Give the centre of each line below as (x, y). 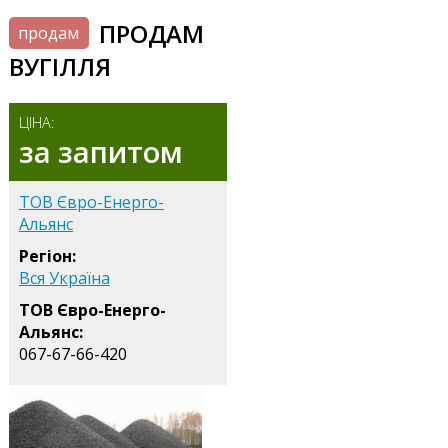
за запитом (100, 151)
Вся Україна (64, 277)
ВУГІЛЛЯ (59, 66)
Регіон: (47, 255)
